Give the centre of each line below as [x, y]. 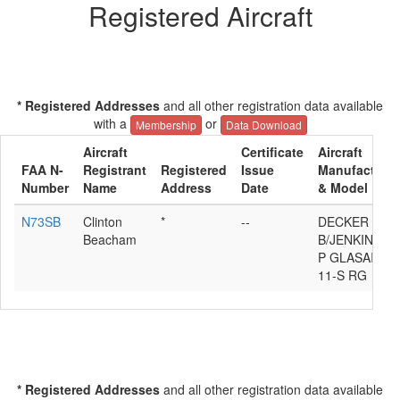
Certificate [272, 152]
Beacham [110, 240]
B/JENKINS [350, 240]
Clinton [103, 222]
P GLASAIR [350, 258]
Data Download [263, 125]
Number [45, 188]
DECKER [343, 222]
